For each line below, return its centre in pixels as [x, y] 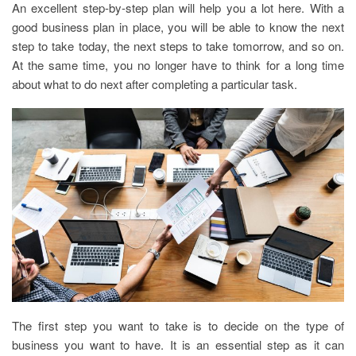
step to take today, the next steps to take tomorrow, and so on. [178, 45]
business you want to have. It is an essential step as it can [178, 344]
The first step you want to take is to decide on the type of [178, 325]
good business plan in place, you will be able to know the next [178, 26]
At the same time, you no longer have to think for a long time [178, 64]
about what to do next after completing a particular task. [155, 83]
